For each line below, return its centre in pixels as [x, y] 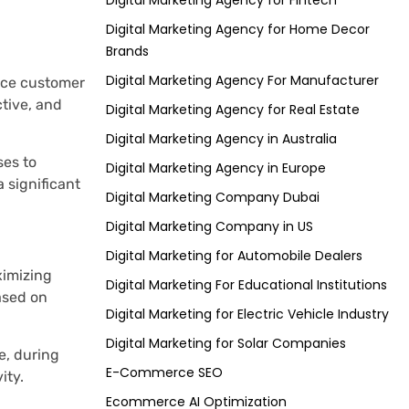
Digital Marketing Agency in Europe [216, 168]
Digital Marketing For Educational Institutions [246, 285]
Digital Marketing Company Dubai [213, 198]
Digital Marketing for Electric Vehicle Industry [247, 315]
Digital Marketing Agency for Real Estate [233, 110]
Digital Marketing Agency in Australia [221, 139]
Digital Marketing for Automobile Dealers [234, 256]
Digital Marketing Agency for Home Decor [238, 30]
